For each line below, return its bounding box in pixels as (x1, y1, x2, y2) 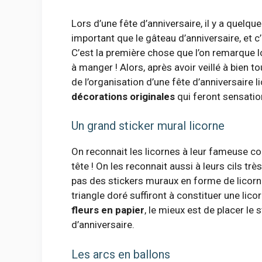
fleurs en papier (71, 204, 144, 216)
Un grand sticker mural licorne (71, 119, 225, 133)
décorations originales (71, 90, 175, 102)
